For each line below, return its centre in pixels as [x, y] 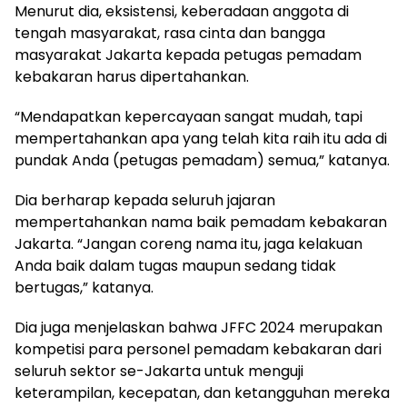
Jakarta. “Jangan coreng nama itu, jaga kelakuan [189, 243]
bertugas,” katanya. [84, 287]
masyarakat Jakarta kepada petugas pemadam [188, 55]
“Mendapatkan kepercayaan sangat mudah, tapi [189, 116]
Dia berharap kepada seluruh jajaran [145, 200]
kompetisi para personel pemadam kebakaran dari [198, 349]
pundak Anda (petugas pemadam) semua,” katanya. [202, 160]
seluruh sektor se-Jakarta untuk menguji [159, 371]
